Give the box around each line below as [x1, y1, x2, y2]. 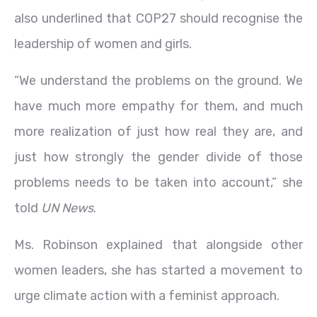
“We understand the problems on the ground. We [14, 72, 303, 88]
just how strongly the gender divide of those [14, 149, 303, 165]
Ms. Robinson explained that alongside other [14, 236, 303, 253]
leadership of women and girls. [14, 35, 192, 52]
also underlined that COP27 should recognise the [14, 10, 303, 26]
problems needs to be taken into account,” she [14, 174, 303, 190]
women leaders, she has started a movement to [14, 262, 303, 278]
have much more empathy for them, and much [14, 98, 303, 114]
